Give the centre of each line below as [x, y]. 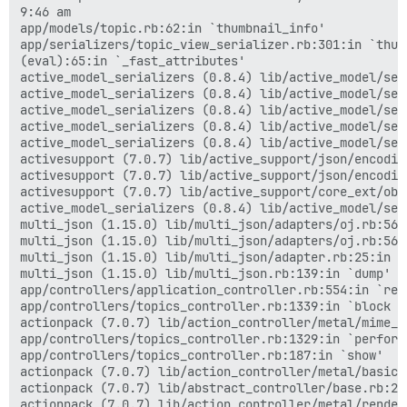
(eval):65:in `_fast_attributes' [133, 60]
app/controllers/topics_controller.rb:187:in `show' [202, 355]
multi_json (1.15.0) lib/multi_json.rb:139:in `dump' [205, 273]
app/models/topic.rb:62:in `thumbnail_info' [173, 28]
